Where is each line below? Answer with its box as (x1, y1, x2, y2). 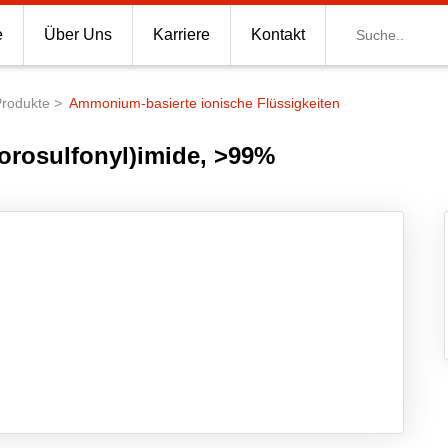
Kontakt (251, 26, 305, 43)
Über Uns (44, 26, 112, 43)
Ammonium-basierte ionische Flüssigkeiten (69, 95, 340, 111)
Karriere (153, 26, 210, 43)
